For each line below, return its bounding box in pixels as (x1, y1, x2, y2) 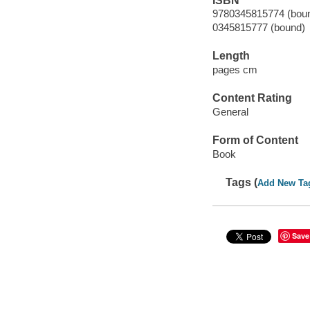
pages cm (212, 63, 257, 75)
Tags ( (226, 176, 258, 188)
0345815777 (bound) (212, 21, 305, 34)
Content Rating (212, 92, 292, 104)
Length (212, 50, 250, 62)
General (212, 105, 248, 118)
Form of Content (212, 134, 298, 147)
